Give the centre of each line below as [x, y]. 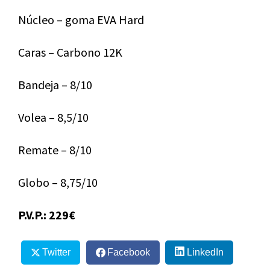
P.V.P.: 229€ [47, 215]
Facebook [128, 252]
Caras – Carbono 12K [70, 52]
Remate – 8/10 [55, 149]
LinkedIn [205, 252]
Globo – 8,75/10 [58, 182]
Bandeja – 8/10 [55, 84]
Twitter [56, 252]
